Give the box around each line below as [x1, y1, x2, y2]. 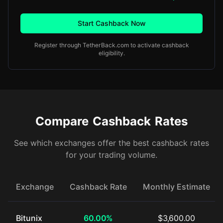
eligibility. [98, 49, 125, 57]
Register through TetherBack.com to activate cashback [34, 41, 189, 49]
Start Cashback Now [77, 19, 146, 27]
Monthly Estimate [143, 182, 210, 192]
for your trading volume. [66, 150, 157, 160]
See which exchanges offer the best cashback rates [14, 138, 209, 148]
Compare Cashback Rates [35, 114, 188, 128]
